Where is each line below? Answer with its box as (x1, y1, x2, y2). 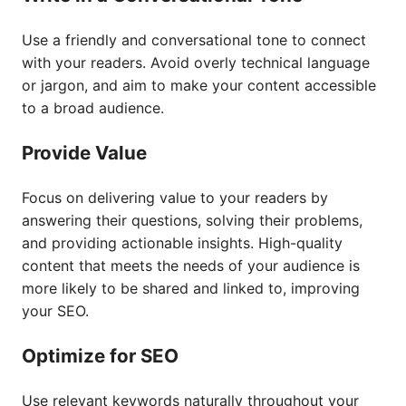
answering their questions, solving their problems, (22, 211, 362, 229)
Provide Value (22, 141, 147, 164)
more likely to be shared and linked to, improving (22, 279, 360, 297)
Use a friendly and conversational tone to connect (22, 31, 366, 49)
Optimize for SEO (22, 344, 179, 367)
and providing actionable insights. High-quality (22, 234, 343, 252)
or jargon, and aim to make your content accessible (22, 76, 376, 94)
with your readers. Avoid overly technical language (22, 53, 370, 72)
